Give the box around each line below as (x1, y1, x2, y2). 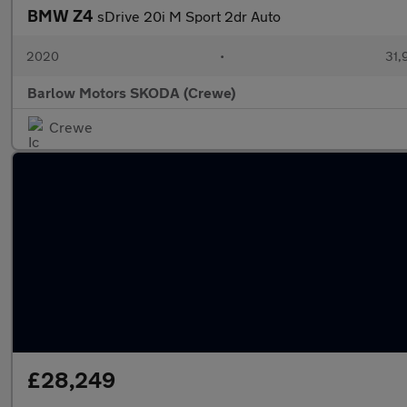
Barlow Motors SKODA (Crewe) (27, 84, 235, 101)
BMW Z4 (27, 5, 97, 25)
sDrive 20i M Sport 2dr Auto (97, 7, 281, 25)
